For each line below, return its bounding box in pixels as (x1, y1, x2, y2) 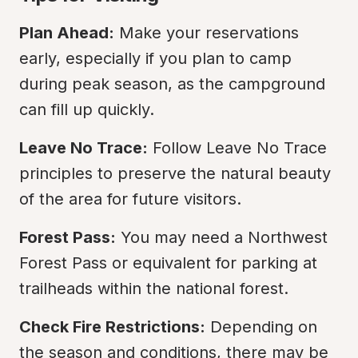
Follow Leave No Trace (148, 138, 327, 157)
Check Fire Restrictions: (19, 317, 205, 336)
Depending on (205, 317, 317, 336)
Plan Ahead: (19, 23, 114, 42)
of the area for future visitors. (19, 189, 241, 209)
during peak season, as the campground (19, 74, 325, 93)
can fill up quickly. (19, 100, 154, 119)
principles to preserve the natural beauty (19, 164, 331, 183)
